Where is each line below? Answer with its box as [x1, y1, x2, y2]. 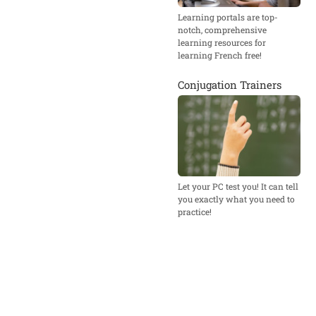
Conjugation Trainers [178, 77, 281, 92]
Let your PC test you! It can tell [178, 181, 298, 193]
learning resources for [178, 36, 266, 48]
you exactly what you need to [178, 193, 295, 205]
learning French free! [178, 49, 262, 61]
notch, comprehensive [178, 23, 267, 35]
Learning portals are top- [178, 11, 278, 23]
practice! [178, 206, 212, 218]
